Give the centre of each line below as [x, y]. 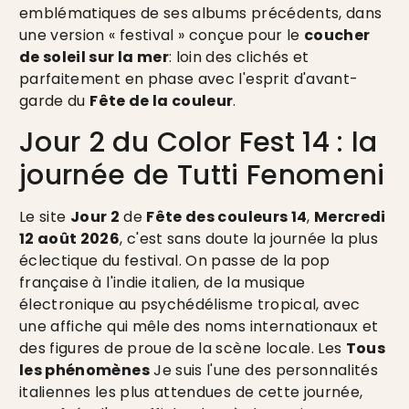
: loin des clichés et [239, 58]
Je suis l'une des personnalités [264, 370]
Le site [45, 216]
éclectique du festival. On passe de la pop [175, 260]
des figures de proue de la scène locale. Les [183, 348]
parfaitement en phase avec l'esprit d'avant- [189, 79]
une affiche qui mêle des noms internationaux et [199, 326]
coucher [337, 36]
